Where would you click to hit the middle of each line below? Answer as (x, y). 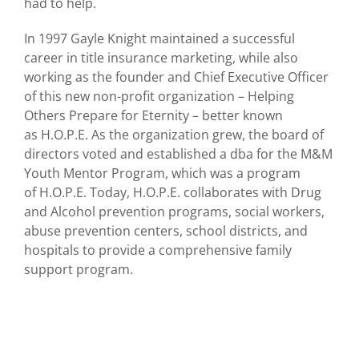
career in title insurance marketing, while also (161, 58)
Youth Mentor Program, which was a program (162, 173)
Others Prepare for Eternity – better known (153, 116)
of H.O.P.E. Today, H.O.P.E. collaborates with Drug (173, 193)
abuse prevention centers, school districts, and (166, 231)
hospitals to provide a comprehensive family (158, 250)
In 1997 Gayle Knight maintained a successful (159, 39)
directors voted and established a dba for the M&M (178, 154)
